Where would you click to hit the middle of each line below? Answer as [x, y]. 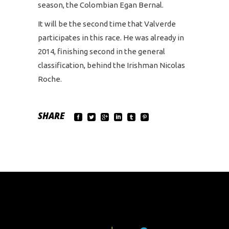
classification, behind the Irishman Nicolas [111, 65]
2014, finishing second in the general [101, 51]
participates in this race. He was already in [111, 38]
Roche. [50, 79]
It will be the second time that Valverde [107, 24]
